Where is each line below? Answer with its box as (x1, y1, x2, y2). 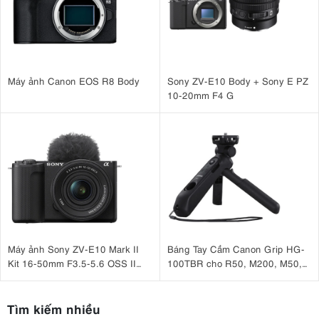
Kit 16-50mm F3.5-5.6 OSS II (8, 256, 136, 269)
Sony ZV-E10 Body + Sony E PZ (167, 74, 308, 87)
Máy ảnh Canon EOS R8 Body (8, 74, 140, 87)
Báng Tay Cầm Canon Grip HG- (167, 242, 305, 255)
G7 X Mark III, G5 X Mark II (167, 271, 287, 283)
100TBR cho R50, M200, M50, (167, 256, 302, 269)
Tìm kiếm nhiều (7, 300, 100, 317)
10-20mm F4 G (167, 88, 234, 101)
